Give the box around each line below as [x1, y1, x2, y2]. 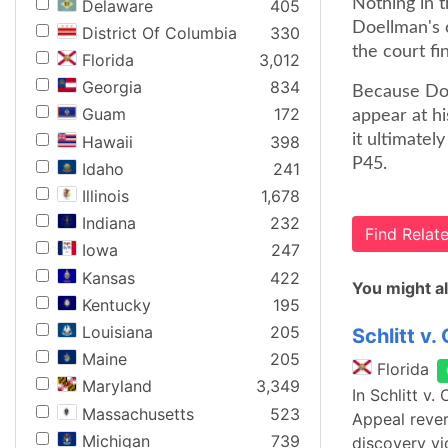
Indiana [82, 213, 136, 234]
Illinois [82, 186, 129, 206]
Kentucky [82, 294, 151, 315]
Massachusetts [82, 403, 194, 424]
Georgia [82, 77, 142, 98]
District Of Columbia [82, 22, 237, 43]
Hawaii [82, 131, 133, 152]
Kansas [82, 267, 135, 288]
